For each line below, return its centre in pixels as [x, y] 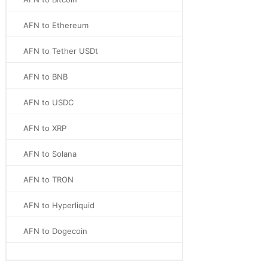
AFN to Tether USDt [61, 51]
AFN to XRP [45, 128]
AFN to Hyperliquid [59, 205]
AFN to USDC [48, 102]
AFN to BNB [45, 77]
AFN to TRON [48, 179]
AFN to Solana [50, 154]
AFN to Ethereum [56, 25]
